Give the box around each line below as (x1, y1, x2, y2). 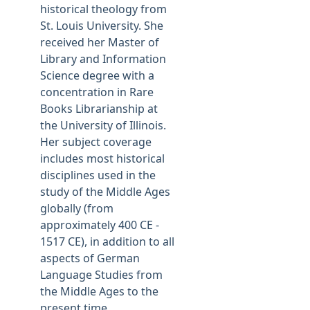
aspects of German (40, 250, 140, 266)
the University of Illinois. (40, 118, 166, 133)
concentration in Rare (40, 84, 154, 100)
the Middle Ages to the (40, 284, 158, 299)
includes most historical (40, 151, 165, 166)
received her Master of (40, 35, 159, 50)
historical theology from (40, 1, 167, 17)
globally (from (40, 201, 113, 216)
